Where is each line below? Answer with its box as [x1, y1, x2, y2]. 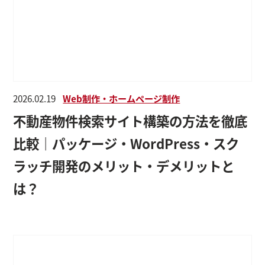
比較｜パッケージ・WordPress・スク [13, 133, 240, 153]
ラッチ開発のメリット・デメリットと [13, 156, 235, 175]
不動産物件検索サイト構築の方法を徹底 [13, 111, 248, 130]
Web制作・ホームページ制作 [63, 91, 180, 105]
